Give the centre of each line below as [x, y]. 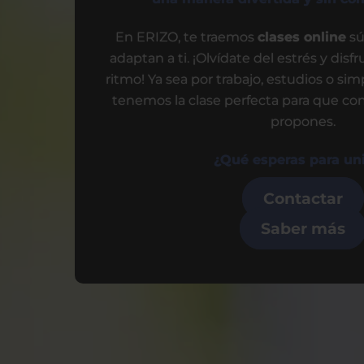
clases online [301, 37]
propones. [303, 122]
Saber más [303, 228]
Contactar [303, 198]
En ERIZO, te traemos [186, 37]
